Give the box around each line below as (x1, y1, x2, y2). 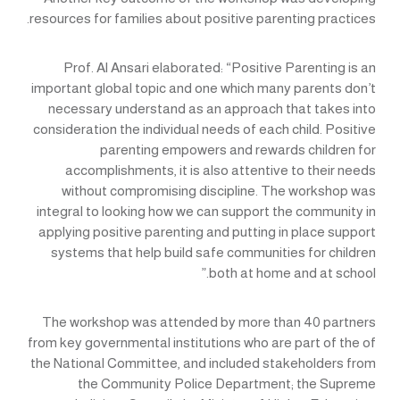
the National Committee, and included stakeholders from (30, 355, 377, 371)
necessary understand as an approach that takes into (48, 101, 377, 117)
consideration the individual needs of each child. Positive (33, 121, 377, 137)
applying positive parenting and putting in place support (38, 224, 377, 240)
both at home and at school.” (209, 265, 377, 281)
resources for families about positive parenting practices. (29, 11, 377, 27)
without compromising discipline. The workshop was (62, 183, 377, 199)
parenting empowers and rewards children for (100, 142, 377, 158)
